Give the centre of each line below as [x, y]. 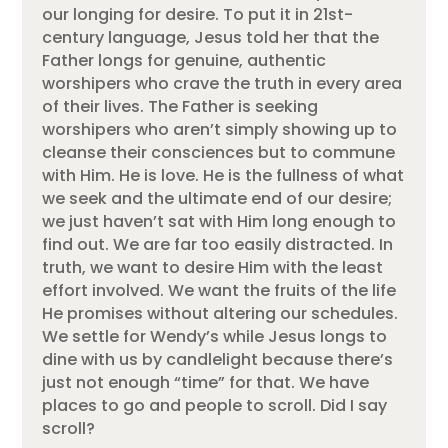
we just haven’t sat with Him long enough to [219, 222]
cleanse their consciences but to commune [219, 153]
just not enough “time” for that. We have [206, 383]
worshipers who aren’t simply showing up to [220, 130]
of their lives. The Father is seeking [180, 107]
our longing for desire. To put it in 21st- [198, 15]
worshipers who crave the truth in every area [222, 84]
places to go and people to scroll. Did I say [215, 406]
